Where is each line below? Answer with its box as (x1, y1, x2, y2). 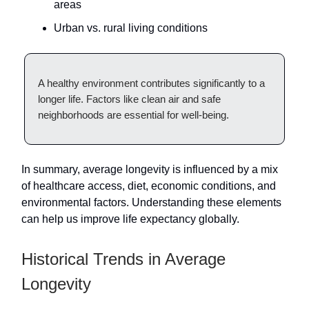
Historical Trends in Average (21, 249, 226, 268)
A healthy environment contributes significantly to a (38, 77, 265, 89)
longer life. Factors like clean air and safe (38, 92, 221, 105)
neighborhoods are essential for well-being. (38, 108, 229, 121)
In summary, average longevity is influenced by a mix (21, 163, 278, 175)
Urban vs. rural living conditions (54, 21, 208, 34)
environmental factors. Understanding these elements (21, 196, 281, 208)
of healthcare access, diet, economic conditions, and (21, 179, 276, 192)
